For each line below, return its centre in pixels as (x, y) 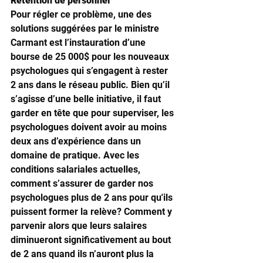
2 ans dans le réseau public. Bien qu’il (91, 85)
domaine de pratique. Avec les (76, 155)
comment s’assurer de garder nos (83, 183)
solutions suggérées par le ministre (86, 28)
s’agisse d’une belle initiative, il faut (87, 99)
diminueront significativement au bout (92, 240)
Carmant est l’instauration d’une (79, 43)
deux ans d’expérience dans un (77, 141)
